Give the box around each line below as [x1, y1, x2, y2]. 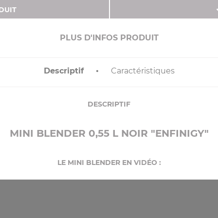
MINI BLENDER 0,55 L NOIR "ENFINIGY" [9, 127, 209, 140]
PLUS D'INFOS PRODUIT [59, 33, 159, 43]
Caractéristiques [110, 66, 175, 76]
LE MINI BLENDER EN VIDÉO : [57, 158, 161, 167]
